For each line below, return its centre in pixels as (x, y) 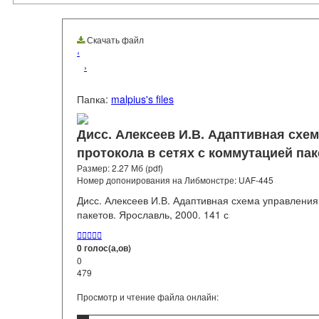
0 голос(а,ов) (104, 248)
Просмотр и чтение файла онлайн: (148, 297)
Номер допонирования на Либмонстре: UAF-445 (175, 180)
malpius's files (142, 99)
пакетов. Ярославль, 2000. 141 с (153, 215)
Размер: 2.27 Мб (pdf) (120, 168)
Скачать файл (114, 40)
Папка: (94, 99)
